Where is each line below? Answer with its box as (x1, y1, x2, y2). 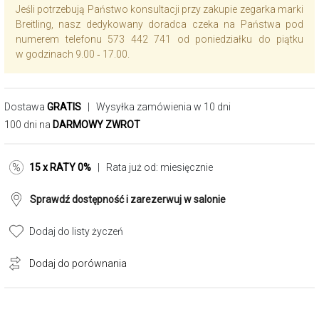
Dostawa (4, 101, 47, 113)
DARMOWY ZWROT (53, 119, 140, 130)
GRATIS (47, 101, 81, 113)
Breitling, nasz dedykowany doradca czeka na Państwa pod (16, 19, 303, 30)
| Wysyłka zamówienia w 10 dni (81, 101, 231, 113)
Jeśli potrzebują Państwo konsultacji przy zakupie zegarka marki (16, 4, 303, 15)
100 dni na (4, 119, 53, 130)
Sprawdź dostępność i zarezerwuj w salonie (30, 194, 226, 205)
